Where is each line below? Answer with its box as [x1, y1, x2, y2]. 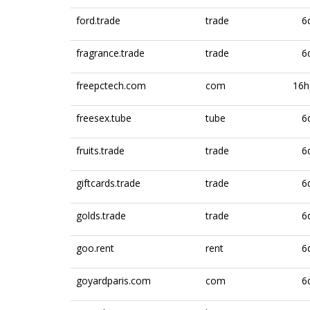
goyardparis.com [76, 274, 151, 287]
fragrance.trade [76, 46, 145, 60]
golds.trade [76, 209, 126, 222]
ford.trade [76, 14, 120, 27]
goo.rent [76, 241, 114, 255]
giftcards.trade [76, 176, 140, 190]
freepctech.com [76, 79, 146, 92]
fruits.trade [76, 144, 125, 157]
